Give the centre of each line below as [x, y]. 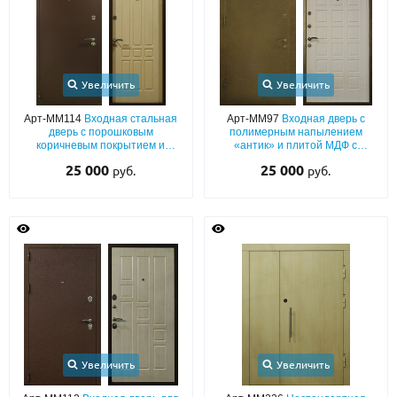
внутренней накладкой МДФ [101, 159]
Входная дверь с [323, 119]
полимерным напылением [296, 132]
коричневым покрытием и [101, 145]
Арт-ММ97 [254, 119]
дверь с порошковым [101, 132]
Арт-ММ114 [54, 119]
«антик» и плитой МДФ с [296, 145]
